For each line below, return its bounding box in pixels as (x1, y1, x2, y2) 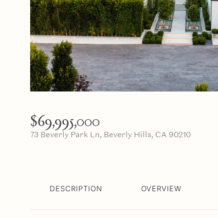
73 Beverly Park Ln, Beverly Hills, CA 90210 (30, 128, 191, 140)
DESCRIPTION (50, 184, 102, 193)
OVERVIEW (141, 184, 182, 193)
